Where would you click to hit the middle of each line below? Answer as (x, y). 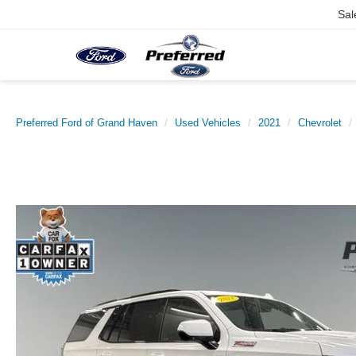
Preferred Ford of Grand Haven (87, 123)
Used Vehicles (208, 123)
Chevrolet (320, 123)
